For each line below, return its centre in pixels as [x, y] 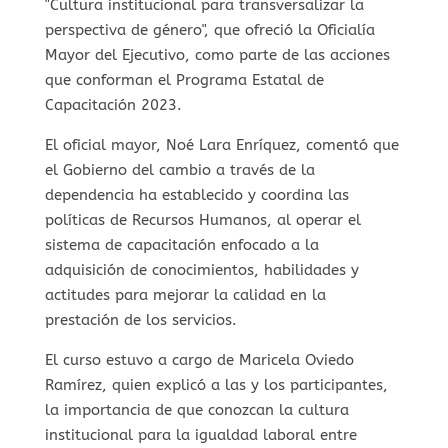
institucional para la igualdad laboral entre [200, 435]
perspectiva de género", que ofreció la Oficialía [209, 30]
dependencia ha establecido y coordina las [196, 195]
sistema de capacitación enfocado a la [181, 245]
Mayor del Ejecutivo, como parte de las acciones [217, 55]
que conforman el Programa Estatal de [184, 80]
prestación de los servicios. [140, 320]
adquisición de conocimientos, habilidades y [201, 270]
